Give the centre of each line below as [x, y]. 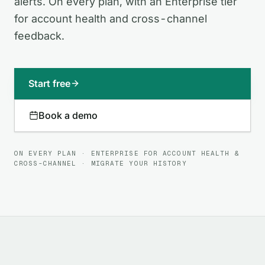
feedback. [39, 35]
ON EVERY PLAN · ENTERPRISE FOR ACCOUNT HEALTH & [127, 153]
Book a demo [68, 115]
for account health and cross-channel [111, 18]
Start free [49, 83]
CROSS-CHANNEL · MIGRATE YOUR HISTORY [101, 163]
